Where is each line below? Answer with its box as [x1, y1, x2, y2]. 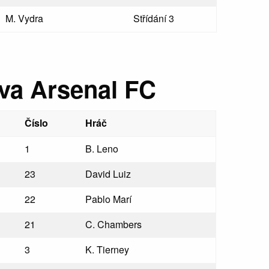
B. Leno [85, 142, 119, 156]
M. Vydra [5, 11, 43, 25]
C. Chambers [85, 217, 142, 231]
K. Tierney [85, 243, 130, 256]
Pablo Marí [85, 192, 132, 206]
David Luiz [85, 167, 131, 181]
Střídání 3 [133, 11, 174, 25]
